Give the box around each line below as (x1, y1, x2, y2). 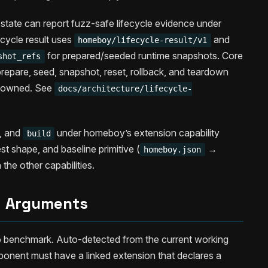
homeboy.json (144, 145, 202, 155)
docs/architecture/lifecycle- (58, 84, 193, 94)
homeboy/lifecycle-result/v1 (78, 35, 208, 45)
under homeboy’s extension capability (54, 127, 220, 139)
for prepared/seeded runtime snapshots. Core (44, 50, 243, 62)
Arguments (5, 193, 88, 214)
